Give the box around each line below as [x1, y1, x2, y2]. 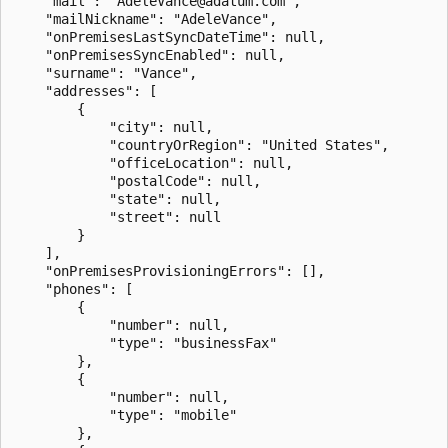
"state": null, [13, 190, 221, 207]
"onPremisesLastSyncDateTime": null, [13, 28, 325, 45]
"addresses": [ [13, 82, 157, 99]
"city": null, [13, 118, 213, 135]
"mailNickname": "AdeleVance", [13, 10, 277, 27]
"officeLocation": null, [13, 154, 293, 171]
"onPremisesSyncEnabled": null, [13, 46, 285, 63]
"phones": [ [13, 280, 133, 297]
